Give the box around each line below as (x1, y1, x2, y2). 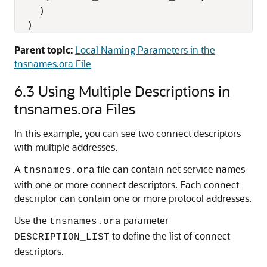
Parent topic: (14, 44, 73, 56)
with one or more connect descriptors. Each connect (14, 178, 239, 191)
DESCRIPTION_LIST (14, 232, 110, 243)
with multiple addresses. (14, 141, 117, 153)
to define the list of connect (110, 229, 230, 242)
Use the (14, 214, 49, 226)
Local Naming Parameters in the (75, 44, 215, 56)
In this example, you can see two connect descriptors (14, 127, 241, 139)
